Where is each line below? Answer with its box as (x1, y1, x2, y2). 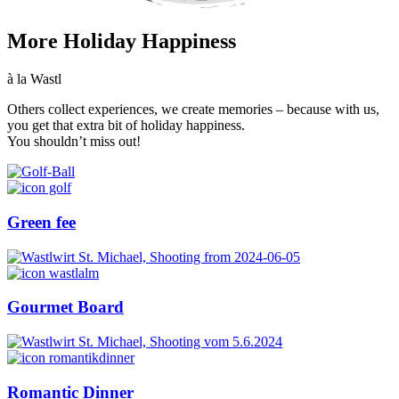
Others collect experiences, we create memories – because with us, (7, 102, 379, 118)
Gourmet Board (7, 297, 124, 317)
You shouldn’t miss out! (7, 134, 141, 150)
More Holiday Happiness (7, 29, 236, 53)
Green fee (7, 212, 76, 232)
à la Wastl (7, 71, 61, 87)
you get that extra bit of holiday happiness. (7, 118, 245, 134)
